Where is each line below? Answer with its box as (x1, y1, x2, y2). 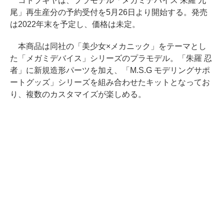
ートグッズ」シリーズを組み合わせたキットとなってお (10, 77, 210, 86)
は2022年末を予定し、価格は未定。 (10, 19, 140, 28)
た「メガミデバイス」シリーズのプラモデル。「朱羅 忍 (10, 53, 212, 62)
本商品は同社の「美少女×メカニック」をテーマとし (10, 41, 206, 50)
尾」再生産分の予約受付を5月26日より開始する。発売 (10, 7, 207, 16)
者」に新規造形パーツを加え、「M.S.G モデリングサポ (10, 65, 210, 74)
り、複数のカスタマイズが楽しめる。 (10, 89, 146, 98)
